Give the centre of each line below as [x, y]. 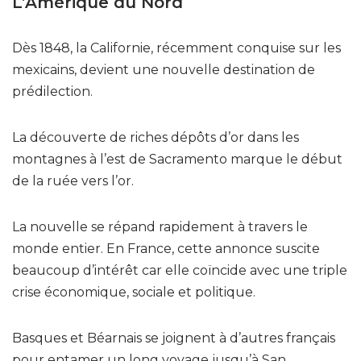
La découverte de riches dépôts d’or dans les [156, 137]
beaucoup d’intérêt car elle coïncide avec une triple [180, 270]
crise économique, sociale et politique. [134, 292]
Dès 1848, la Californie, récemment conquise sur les [176, 48]
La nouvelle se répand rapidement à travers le [160, 226]
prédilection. [52, 91]
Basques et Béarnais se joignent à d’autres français [174, 338]
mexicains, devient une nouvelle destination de [164, 69]
